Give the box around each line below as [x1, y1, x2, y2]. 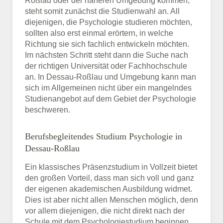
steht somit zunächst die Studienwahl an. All [25, 6, 180, 15]
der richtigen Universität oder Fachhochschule [25, 61, 187, 70]
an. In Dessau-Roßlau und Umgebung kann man [25, 72, 196, 81]
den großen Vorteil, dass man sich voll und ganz [25, 173, 194, 182]
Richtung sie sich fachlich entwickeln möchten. [25, 39, 189, 48]
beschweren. [25, 105, 70, 114]
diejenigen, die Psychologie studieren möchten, [25, 17, 192, 26]
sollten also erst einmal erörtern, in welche [25, 28, 173, 37]
